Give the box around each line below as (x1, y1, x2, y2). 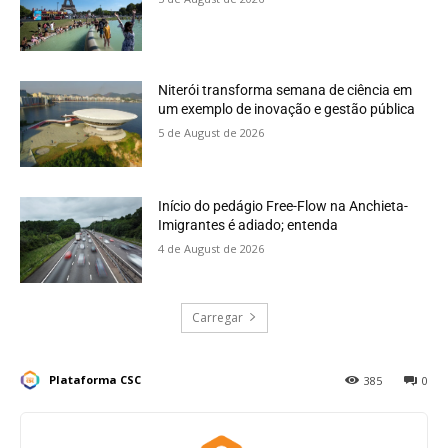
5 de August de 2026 (158, 125, 265, 141)
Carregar (191, 308, 243, 326)
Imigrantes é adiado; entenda (158, 216, 339, 233)
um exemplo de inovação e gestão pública (158, 101, 416, 118)
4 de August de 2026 (158, 240, 265, 256)
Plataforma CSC (49, 371, 141, 387)
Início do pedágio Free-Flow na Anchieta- (158, 197, 409, 214)
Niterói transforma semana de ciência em (158, 82, 413, 99)
